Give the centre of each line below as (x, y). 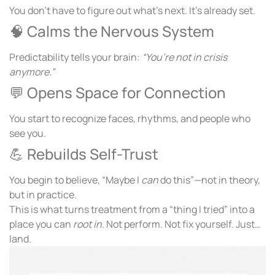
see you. (28, 134)
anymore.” (32, 72)
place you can (41, 224)
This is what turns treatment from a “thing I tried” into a (132, 210)
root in (87, 224)
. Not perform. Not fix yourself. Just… (181, 224)
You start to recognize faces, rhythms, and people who (130, 119)
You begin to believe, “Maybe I (75, 180)
